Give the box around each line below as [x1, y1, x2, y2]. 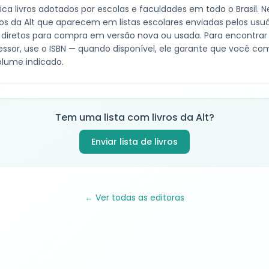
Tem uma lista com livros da [55, 110, 196, 124]
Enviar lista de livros [91, 136, 178, 148]
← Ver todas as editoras [85, 192, 184, 204]
